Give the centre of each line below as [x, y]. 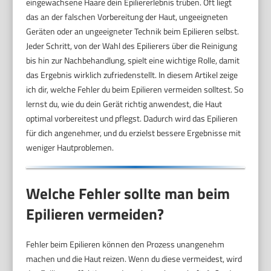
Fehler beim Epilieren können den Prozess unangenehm [126, 244]
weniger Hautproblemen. [70, 147]
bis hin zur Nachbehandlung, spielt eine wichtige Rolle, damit [133, 60]
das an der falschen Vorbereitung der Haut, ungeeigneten [127, 16]
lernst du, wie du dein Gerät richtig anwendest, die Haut [124, 103]
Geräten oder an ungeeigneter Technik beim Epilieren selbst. [133, 31]
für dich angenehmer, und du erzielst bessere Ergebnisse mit [134, 132]
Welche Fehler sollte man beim [128, 193]
